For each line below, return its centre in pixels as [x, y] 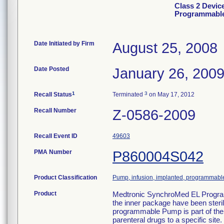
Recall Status [53, 94]
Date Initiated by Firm [64, 43]
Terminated [128, 94]
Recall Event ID [56, 136]
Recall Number [55, 110]
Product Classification [65, 177]
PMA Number [53, 152]
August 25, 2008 [165, 48]
